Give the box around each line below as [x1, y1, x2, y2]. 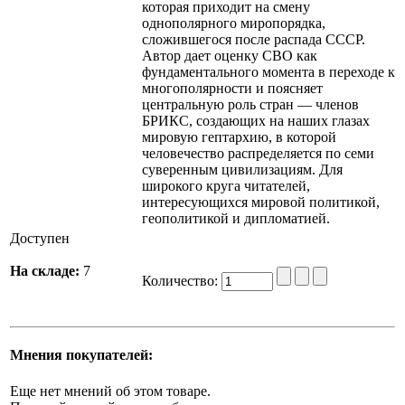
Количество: [142, 273, 221, 288]
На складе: [10, 263, 83, 278]
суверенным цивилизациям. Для [142, 162, 343, 177]
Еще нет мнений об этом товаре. [10, 382, 211, 399]
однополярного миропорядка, [142, 15, 325, 31]
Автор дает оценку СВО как [142, 48, 317, 63]
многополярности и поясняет [142, 80, 323, 96]
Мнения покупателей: [10, 347, 153, 363]
